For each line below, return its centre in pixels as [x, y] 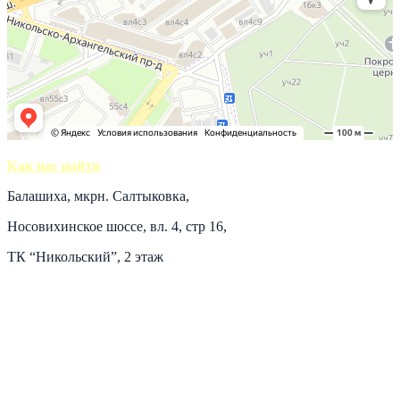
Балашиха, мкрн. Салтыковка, [98, 196]
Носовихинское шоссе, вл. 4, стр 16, [117, 226]
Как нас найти [54, 165]
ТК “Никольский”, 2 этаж [85, 256]
